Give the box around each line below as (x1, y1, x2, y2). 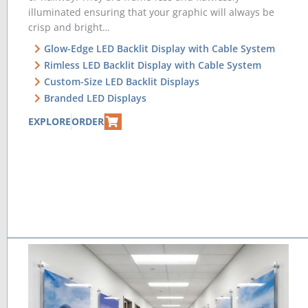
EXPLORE (28, 114, 71, 128)
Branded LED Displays (43, 91, 146, 104)
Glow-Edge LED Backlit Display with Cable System (43, 41, 275, 55)
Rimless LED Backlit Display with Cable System (43, 58, 261, 71)
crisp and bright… (28, 20, 110, 34)
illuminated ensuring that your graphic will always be (28, 5, 274, 19)
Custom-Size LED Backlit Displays (43, 74, 199, 88)
